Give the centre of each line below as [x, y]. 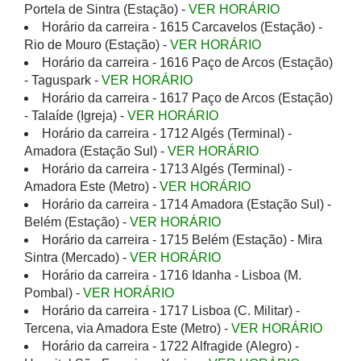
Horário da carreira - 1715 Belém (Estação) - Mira [182, 240]
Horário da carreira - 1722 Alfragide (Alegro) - [170, 346]
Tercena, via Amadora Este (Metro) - [128, 328]
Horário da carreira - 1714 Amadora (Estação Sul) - [187, 204]
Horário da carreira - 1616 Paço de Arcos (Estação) [187, 62]
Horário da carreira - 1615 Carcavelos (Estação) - [182, 27]
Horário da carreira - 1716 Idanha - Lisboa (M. [172, 275]
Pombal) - [54, 293]
